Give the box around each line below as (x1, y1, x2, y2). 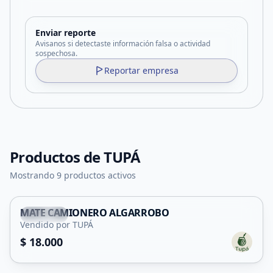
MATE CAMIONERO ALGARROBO (20, 206, 169, 219)
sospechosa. (35, 48, 77, 58)
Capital (38, 209, 62, 219)
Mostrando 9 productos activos (10, 169, 136, 181)
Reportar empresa (104, 65, 179, 76)
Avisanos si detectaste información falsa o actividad (35, 38, 210, 49)
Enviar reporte (35, 27, 96, 38)
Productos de (10, 147, 104, 167)
